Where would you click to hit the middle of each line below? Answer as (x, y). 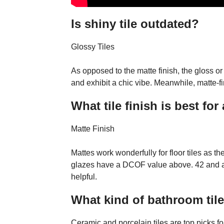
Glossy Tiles (93, 46)
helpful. (84, 176)
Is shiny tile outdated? (135, 23)
